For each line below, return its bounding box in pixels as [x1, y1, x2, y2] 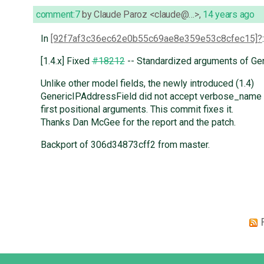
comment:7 [36, 9, 80, 21]
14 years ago [203, 9, 255, 21]
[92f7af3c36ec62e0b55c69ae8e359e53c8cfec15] [50, 33, 258, 45]
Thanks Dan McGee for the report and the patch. [40, 117, 236, 128]
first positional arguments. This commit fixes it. [40, 104, 233, 115]
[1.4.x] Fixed [40, 55, 92, 67]
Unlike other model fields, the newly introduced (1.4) [40, 78, 254, 90]
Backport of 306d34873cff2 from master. [40, 139, 210, 151]
